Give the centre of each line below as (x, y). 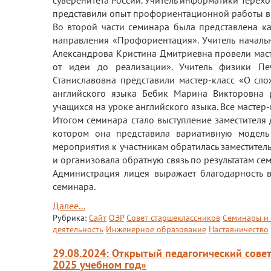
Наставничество (239, 229)
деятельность (78, 229)
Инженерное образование (156, 229)
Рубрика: (71, 218)
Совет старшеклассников (173, 218)
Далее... (69, 206)
